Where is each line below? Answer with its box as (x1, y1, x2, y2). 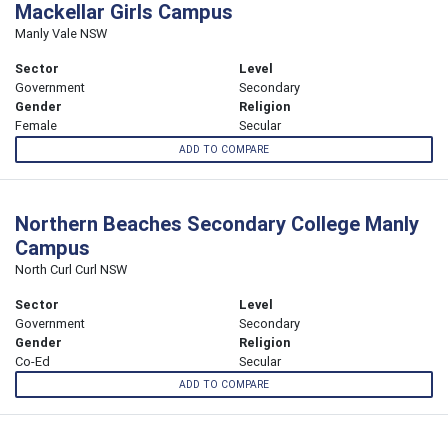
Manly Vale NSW (15, 25, 107, 43)
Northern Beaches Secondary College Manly (15, 210, 419, 236)
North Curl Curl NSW (15, 260, 127, 278)
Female (15, 117, 57, 135)
